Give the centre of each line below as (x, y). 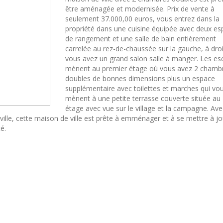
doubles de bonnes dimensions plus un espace (140, 79)
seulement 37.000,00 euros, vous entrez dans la (142, 19)
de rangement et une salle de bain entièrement (141, 39)
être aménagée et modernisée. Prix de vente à (140, 9)
